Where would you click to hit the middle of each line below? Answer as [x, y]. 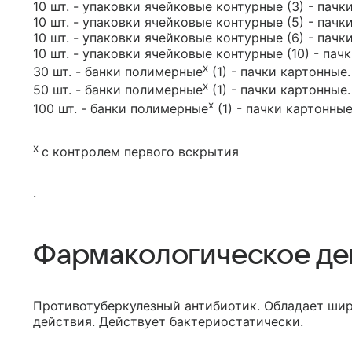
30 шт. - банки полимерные [118, 72]
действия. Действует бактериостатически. [168, 322]
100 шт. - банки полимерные [121, 108]
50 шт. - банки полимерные [118, 90]
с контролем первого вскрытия [140, 152]
